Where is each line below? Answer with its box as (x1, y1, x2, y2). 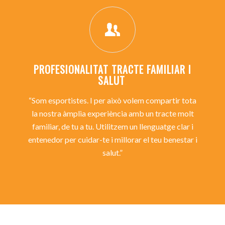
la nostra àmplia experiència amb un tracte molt (31, 108, 194, 118)
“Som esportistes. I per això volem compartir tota (29, 95, 196, 105)
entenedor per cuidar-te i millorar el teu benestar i (28, 135, 197, 144)
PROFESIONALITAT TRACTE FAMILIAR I (34, 62, 191, 77)
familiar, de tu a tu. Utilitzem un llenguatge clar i (32, 122, 193, 131)
